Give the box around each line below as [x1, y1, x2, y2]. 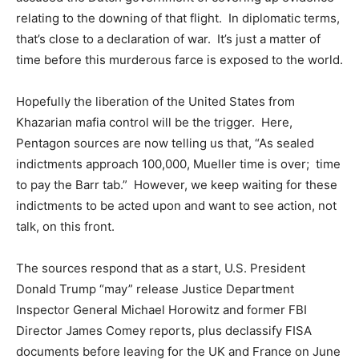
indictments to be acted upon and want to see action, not [16, 198, 337, 214]
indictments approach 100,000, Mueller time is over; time [16, 156, 341, 172]
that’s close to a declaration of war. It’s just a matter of [16, 31, 321, 47]
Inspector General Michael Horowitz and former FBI [16, 302, 307, 318]
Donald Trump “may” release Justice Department [16, 281, 294, 297]
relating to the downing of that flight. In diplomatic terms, [16, 10, 340, 26]
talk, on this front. [16, 219, 115, 235]
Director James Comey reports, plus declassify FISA [16, 323, 312, 339]
